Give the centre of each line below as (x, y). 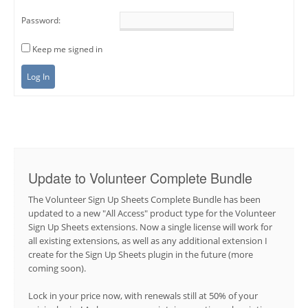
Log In (38, 76)
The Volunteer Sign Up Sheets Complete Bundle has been (144, 200)
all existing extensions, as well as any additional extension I (148, 241)
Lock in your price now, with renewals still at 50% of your (143, 295)
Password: (41, 20)
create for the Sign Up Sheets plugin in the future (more (141, 255)
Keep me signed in (67, 49)
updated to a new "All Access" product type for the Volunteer (152, 213)
